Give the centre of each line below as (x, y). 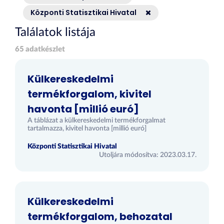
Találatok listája (55, 32)
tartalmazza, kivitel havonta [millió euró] (87, 128)
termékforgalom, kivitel (89, 94)
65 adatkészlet (40, 49)
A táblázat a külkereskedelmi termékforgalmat (96, 120)
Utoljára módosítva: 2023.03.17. (148, 155)
